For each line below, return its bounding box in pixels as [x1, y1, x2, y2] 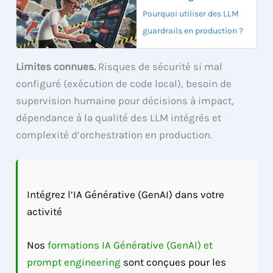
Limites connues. [16, 60, 96, 73]
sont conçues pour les [121, 255, 227, 268]
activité [27, 205, 63, 218]
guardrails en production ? [143, 25, 243, 36]
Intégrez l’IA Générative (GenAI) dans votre [27, 188, 225, 200]
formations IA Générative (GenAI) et [48, 238, 213, 251]
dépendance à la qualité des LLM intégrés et [16, 112, 222, 124]
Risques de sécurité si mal [96, 60, 223, 73]
